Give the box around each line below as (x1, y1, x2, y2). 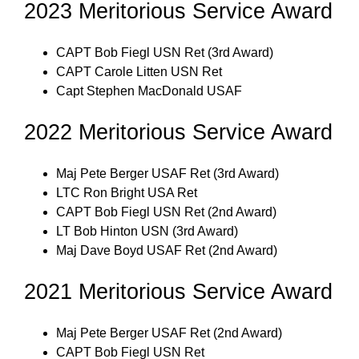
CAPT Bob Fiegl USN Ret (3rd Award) (56, 46, 273, 59)
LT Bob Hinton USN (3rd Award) (56, 224, 238, 238)
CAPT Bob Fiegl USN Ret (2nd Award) (56, 205, 276, 219)
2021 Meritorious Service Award (24, 280, 333, 304)
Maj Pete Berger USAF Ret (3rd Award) (56, 167, 279, 180)
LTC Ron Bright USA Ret (56, 186, 197, 200)
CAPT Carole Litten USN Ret (56, 65, 222, 79)
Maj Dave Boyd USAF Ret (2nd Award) (56, 244, 277, 257)
